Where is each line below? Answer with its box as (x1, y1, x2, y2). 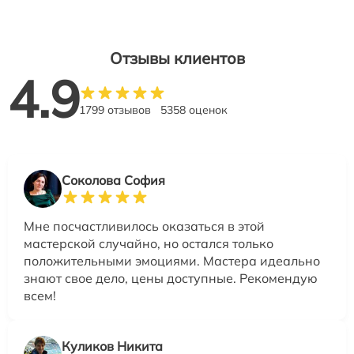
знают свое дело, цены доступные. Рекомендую (24, 270, 318, 287)
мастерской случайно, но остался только (24, 235, 273, 252)
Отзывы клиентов (109, 48, 245, 69)
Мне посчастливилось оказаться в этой (24, 218, 265, 235)
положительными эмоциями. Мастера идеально (24, 253, 320, 269)
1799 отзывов (79, 103, 151, 118)
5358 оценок (160, 103, 228, 118)
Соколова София (62, 172, 165, 189)
